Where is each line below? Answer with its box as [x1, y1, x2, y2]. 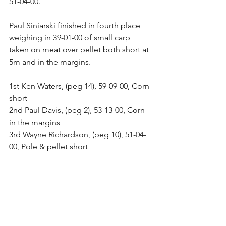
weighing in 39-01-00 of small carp [9, 33, 132, 42]
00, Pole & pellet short [9, 142, 90, 151]
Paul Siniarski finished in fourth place [9, 21, 142, 30]
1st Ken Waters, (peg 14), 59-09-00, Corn [9, 81, 151, 91]
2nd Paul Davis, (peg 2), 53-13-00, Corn [9, 105, 147, 115]
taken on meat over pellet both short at [9, 45, 151, 54]
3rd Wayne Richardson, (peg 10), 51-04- [9, 130, 146, 139]
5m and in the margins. [9, 57, 93, 67]
